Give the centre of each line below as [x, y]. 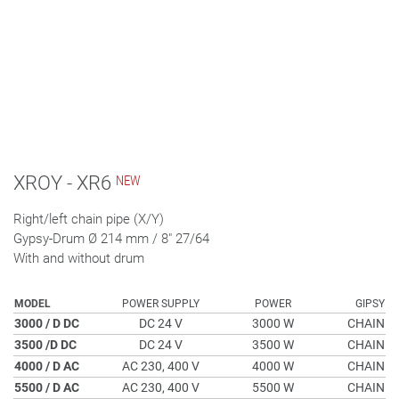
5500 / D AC [47, 387]
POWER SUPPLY [161, 304]
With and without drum [79, 258]
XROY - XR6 [62, 183]
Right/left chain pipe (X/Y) [89, 219]
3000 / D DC [47, 323]
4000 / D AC [47, 366]
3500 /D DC [45, 345]
